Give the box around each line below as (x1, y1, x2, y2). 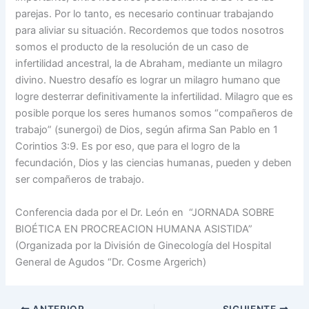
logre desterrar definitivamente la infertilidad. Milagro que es (15, 90, 294, 103)
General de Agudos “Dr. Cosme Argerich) (15, 255, 207, 268)
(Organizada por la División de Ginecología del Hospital (15, 239, 272, 252)
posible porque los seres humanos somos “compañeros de (15, 107, 293, 120)
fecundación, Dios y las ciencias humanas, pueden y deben (15, 157, 292, 170)
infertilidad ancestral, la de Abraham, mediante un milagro (15, 57, 283, 70)
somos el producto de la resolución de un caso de (15, 41, 249, 54)
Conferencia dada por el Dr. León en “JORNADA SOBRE (15, 206, 275, 219)
